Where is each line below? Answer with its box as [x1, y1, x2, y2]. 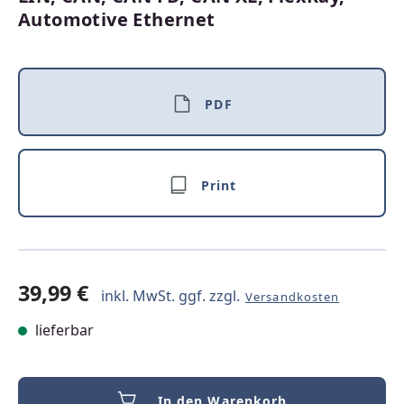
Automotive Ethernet [18, 7, 216, 32]
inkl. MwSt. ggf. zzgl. [101, 286, 243, 306]
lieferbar [32, 320, 94, 340]
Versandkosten [245, 289, 340, 305]
